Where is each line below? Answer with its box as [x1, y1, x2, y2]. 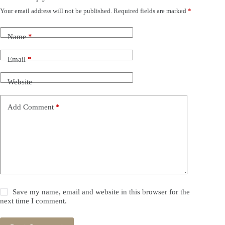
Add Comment [8, 103, 54, 111]
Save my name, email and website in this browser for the [13, 187, 190, 196]
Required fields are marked [114, 7, 188, 15]
